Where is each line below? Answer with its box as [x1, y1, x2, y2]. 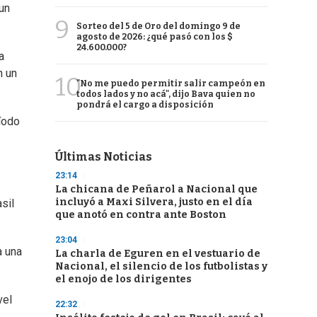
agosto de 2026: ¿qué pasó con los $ [76, 32, 233, 42]
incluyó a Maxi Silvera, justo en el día [55, 196, 253, 208]
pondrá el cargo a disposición [76, 100, 214, 110]
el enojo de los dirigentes [55, 273, 192, 285]
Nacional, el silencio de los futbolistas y [55, 260, 267, 272]
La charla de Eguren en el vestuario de [55, 248, 260, 260]
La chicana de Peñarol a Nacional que [55, 183, 258, 195]
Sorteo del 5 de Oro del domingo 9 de [76, 21, 241, 31]
